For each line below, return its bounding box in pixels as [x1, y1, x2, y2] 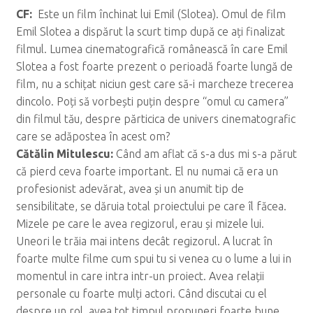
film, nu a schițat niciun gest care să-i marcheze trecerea [15, 78, 293, 91]
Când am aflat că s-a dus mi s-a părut [115, 147, 297, 161]
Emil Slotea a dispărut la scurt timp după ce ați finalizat [15, 25, 285, 38]
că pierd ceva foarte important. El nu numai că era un [15, 165, 278, 178]
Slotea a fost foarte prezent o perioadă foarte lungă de [15, 60, 293, 73]
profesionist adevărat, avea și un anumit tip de [15, 182, 244, 196]
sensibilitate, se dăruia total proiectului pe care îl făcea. [15, 200, 286, 213]
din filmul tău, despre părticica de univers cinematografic [15, 112, 296, 126]
